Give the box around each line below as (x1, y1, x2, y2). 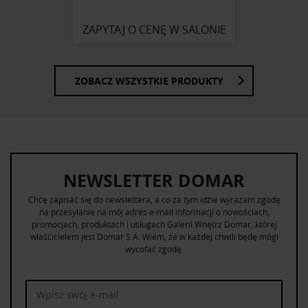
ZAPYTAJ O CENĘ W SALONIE (82, 22, 226, 38)
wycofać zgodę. (124, 243, 184, 254)
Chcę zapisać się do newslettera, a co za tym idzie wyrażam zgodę (27, 193, 280, 205)
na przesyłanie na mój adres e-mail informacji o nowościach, (38, 206, 269, 217)
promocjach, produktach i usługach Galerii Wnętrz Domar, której (31, 218, 277, 230)
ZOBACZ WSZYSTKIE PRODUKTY (75, 74, 223, 87)
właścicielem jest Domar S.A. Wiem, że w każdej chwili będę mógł (30, 230, 278, 242)
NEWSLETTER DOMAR (63, 168, 245, 192)
